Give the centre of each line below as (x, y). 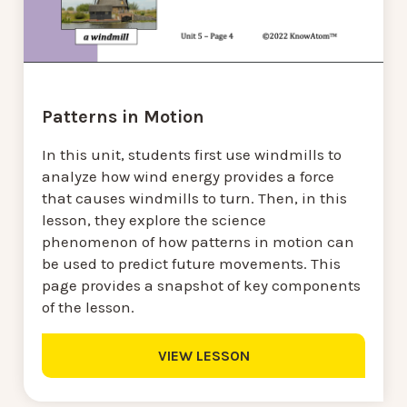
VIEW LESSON (203, 356)
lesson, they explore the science (154, 220)
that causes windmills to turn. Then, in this (194, 199)
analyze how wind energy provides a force (188, 177)
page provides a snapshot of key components (201, 286)
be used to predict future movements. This (191, 264)
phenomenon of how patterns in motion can (198, 242)
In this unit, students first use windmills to (192, 155)
